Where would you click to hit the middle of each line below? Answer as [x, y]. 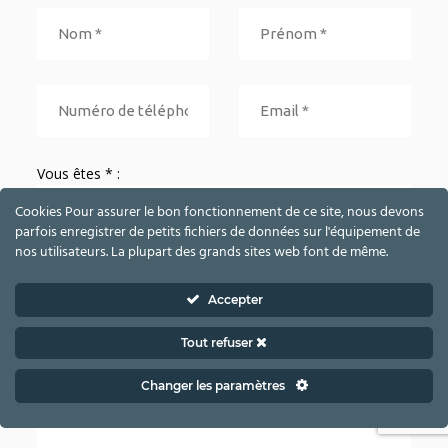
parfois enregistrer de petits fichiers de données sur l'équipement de [217, 232]
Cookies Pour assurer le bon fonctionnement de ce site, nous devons [219, 212]
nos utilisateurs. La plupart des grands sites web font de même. [201, 252]
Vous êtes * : [79, 174]
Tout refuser [218, 342]
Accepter [235, 299]
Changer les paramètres [214, 385]
